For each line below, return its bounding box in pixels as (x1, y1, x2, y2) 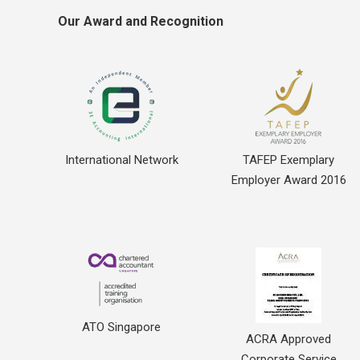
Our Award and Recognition (58, 13, 223, 29)
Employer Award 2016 (231, 172, 346, 187)
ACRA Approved (246, 331, 332, 346)
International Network (64, 152, 178, 167)
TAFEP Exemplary (243, 152, 335, 167)
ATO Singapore (82, 319, 162, 334)
